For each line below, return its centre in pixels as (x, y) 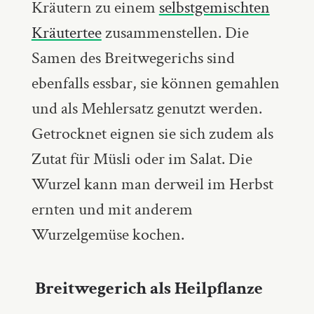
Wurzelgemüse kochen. (108, 234)
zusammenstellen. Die (175, 32)
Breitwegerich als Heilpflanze (147, 288)
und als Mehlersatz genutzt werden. (146, 108)
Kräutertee (66, 32)
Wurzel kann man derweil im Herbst (152, 184)
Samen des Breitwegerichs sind (133, 57)
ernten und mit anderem (112, 209)
